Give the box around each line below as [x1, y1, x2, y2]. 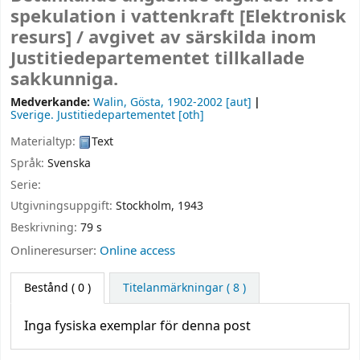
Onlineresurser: [10, 241, 100, 260]
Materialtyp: [10, 133, 79, 150]
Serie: [10, 176, 41, 194]
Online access [100, 241, 175, 260]
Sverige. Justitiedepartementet [10, 107, 175, 125]
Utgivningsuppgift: [10, 198, 116, 215]
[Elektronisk [239, 4, 346, 31]
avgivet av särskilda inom [88, 25, 317, 51]
